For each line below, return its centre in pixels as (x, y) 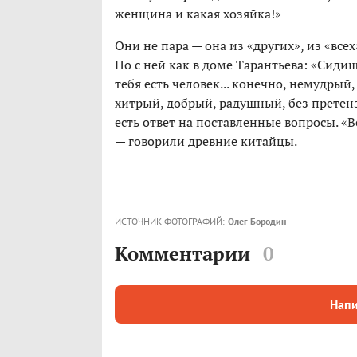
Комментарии (182, 254)
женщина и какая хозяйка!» (198, 14)
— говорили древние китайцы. (206, 141)
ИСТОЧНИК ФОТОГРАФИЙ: (170, 222)
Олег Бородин (257, 222)
